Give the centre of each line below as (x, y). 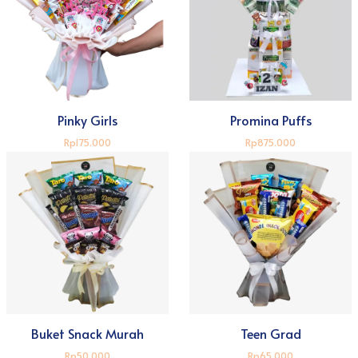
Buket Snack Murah (87, 334)
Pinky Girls (87, 120)
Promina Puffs (270, 120)
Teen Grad (270, 334)
